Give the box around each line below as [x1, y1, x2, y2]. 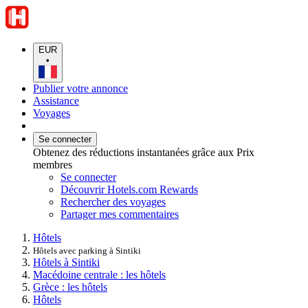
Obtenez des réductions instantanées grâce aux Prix [33, 146, 254, 158]
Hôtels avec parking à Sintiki [33, 245, 141, 256]
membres [33, 158, 72, 170]
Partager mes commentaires [60, 208, 179, 220]
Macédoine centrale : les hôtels [33, 268, 166, 280]
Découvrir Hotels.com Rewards [60, 183, 198, 195]
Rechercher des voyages [60, 195, 166, 208]
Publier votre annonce [33, 82, 128, 94]
